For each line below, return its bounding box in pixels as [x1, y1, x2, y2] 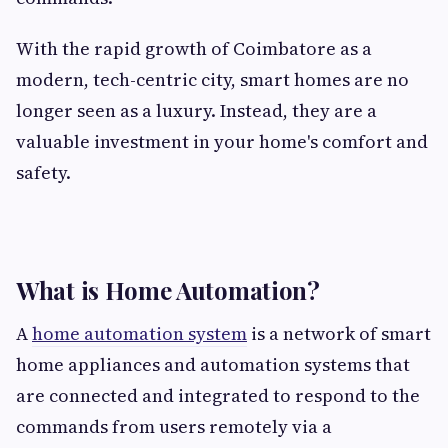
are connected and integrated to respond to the [16, 383, 420, 409]
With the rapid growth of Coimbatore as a [16, 36, 372, 62]
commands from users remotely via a [16, 414, 332, 440]
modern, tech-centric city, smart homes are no [16, 67, 409, 93]
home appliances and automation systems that [16, 352, 410, 378]
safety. [16, 160, 71, 186]
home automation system [32, 321, 247, 347]
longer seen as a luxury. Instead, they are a [16, 98, 377, 124]
